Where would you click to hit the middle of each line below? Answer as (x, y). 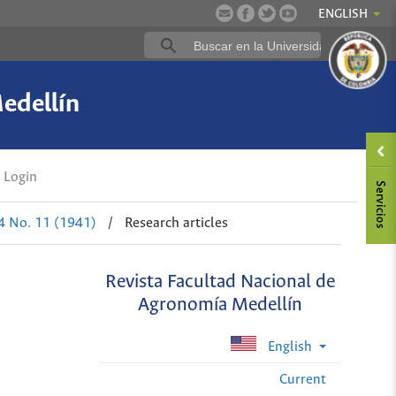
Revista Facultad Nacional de (221, 283)
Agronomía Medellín (221, 306)
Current (303, 379)
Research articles (177, 223)
